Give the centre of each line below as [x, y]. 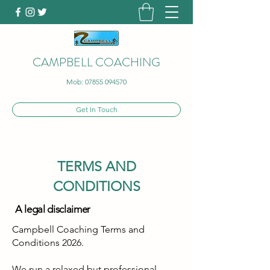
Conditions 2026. [49, 243]
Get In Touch [96, 109]
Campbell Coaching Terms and [78, 229]
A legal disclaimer [53, 209]
